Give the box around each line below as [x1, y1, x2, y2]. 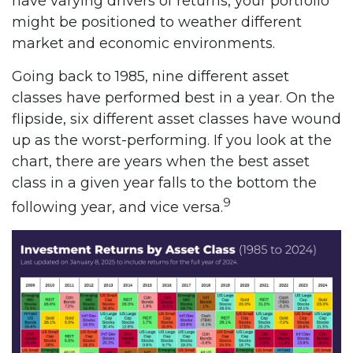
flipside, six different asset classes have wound [12, 110, 341, 128]
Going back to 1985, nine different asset [12, 67, 289, 85]
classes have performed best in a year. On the [12, 88, 335, 106]
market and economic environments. [12, 34, 275, 52]
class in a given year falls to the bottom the [12, 173, 317, 191]
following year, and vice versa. [12, 198, 223, 216]
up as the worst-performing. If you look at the [12, 131, 332, 149]
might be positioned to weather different [12, 13, 302, 31]
